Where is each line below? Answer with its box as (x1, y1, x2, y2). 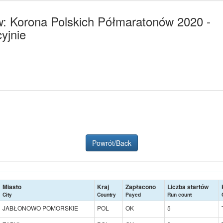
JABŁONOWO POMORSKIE (2, 203, 78, 212)
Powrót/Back (92, 137, 131, 148)
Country (97, 191, 116, 198)
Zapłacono (125, 182, 156, 191)
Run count (167, 191, 192, 198)
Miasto (2, 182, 21, 191)
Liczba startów (167, 182, 209, 191)
